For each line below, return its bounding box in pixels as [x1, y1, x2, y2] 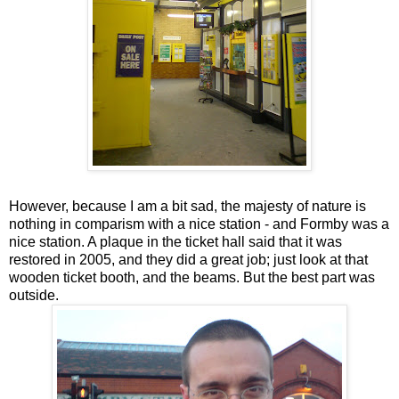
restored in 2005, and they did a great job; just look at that [9, 251, 368, 267]
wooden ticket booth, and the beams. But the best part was [9, 269, 375, 285]
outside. [9, 287, 59, 303]
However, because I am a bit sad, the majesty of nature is [9, 198, 366, 214]
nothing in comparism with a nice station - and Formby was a [9, 216, 389, 232]
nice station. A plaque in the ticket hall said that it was [9, 233, 342, 249]
